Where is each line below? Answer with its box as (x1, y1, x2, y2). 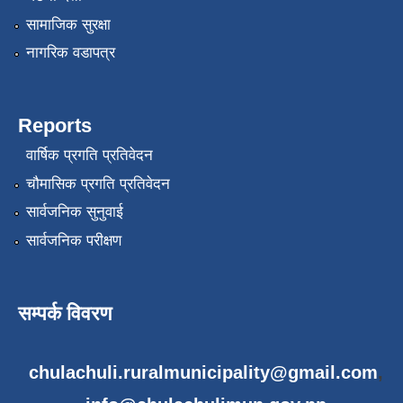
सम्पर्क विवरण (18, 301, 112, 325)
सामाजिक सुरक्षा (25, 15, 111, 33)
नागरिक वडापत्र (25, 44, 115, 62)
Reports (18, 114, 92, 138)
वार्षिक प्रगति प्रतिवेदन (25, 147, 153, 165)
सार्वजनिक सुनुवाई (25, 203, 123, 221)
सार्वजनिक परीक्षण (25, 231, 121, 249)
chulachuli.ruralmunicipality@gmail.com (29, 362, 378, 382)
